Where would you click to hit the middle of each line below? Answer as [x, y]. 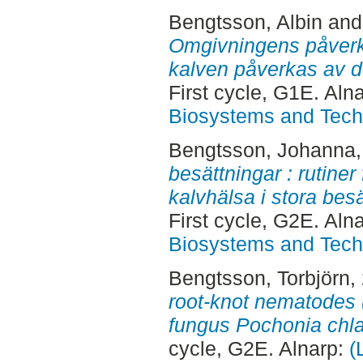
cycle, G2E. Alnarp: [258, 348]
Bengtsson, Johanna [262, 149]
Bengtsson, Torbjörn [259, 278]
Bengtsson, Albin [245, 22]
